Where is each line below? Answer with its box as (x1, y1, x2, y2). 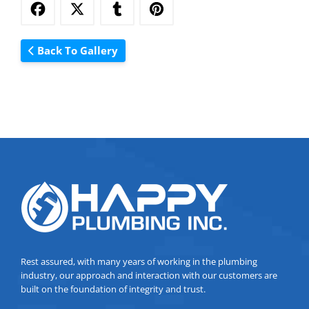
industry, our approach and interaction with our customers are (21, 269, 277, 282)
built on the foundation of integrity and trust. (21, 283, 206, 296)
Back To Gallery (34, 43, 119, 58)
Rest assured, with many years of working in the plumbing (21, 255, 257, 268)
